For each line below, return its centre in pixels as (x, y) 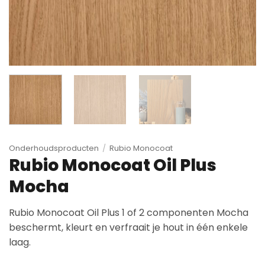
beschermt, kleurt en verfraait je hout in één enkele (128, 227)
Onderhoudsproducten (54, 148)
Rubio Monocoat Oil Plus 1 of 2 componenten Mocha (129, 212)
